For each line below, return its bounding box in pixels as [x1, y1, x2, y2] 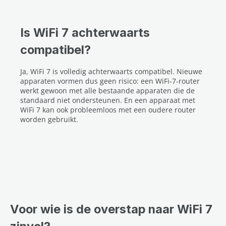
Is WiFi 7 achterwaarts [20, 25, 150, 40]
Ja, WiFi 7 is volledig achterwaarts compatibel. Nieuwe [20, 67, 202, 76]
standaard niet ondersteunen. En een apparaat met [20, 95, 195, 105]
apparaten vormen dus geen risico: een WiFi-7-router [20, 76, 200, 86]
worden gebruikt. [20, 115, 78, 124]
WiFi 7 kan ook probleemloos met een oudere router [20, 105, 196, 115]
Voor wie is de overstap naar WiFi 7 [10, 202, 212, 216]
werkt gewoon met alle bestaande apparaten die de [20, 86, 195, 95]
